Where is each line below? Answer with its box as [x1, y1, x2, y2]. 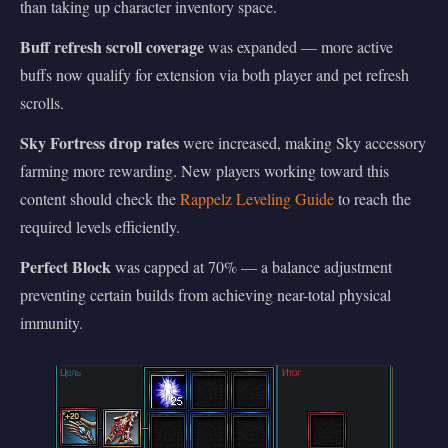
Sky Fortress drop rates [20, 130, 179, 154]
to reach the [334, 187, 411, 209]
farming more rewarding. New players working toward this [20, 159, 389, 181]
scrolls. [20, 91, 64, 113]
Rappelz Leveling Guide [180, 187, 334, 209]
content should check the [20, 187, 180, 209]
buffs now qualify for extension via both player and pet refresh [20, 63, 409, 85]
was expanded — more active [204, 35, 393, 57]
